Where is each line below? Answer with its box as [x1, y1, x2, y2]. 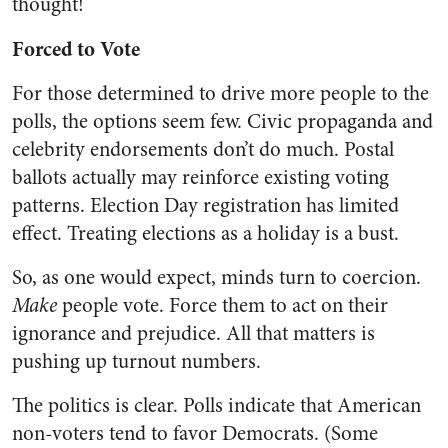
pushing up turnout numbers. [12, 347, 261, 376]
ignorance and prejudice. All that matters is [12, 319, 375, 348]
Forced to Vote [12, 34, 140, 64]
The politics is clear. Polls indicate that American [12, 391, 421, 420]
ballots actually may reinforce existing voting [12, 163, 389, 192]
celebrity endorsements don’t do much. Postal [12, 135, 394, 164]
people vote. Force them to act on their [57, 291, 388, 320]
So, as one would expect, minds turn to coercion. [12, 263, 421, 292]
